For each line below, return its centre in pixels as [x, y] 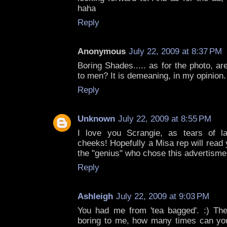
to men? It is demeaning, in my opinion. [152, 76]
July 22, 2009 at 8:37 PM [175, 52]
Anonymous [102, 52]
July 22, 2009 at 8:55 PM [165, 119]
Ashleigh [95, 197]
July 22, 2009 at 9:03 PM [163, 197]
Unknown [96, 119]
